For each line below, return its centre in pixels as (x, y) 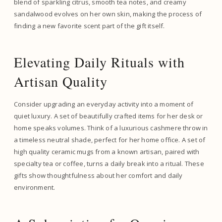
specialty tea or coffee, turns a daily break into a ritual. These (109, 164)
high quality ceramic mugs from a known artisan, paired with (107, 152)
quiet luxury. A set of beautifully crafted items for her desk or (109, 116)
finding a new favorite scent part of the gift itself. (89, 26)
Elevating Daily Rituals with (99, 62)
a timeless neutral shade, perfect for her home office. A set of (110, 140)
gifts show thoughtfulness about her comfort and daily (98, 175)
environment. (35, 187)
